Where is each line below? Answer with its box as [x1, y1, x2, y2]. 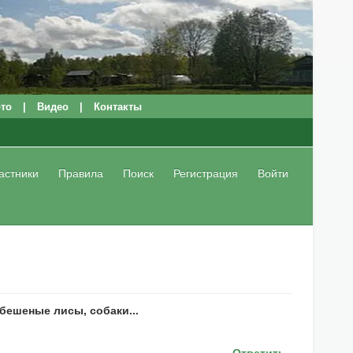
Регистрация [173, 167, 239, 180]
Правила [58, 167, 103, 180]
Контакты [94, 101, 142, 113]
